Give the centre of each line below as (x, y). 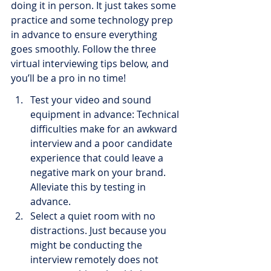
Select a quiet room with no (94, 216)
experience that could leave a (98, 158)
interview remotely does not (96, 260)
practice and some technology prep (93, 20)
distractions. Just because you (100, 230)
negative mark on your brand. (99, 172)
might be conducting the (87, 245)
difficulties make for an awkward (105, 129)
